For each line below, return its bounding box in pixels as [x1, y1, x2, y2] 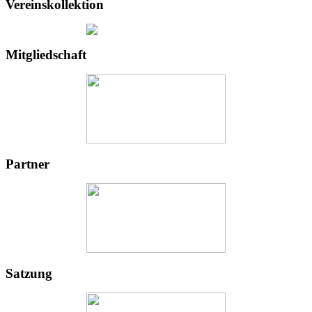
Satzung [6, 265, 52, 281]
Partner [6, 157, 49, 172]
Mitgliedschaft [6, 47, 86, 63]
